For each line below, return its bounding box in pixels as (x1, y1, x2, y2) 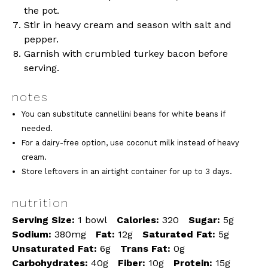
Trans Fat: (120, 242, 170, 254)
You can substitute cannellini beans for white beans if (22, 109, 225, 119)
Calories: (117, 214, 159, 226)
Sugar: (188, 214, 220, 226)
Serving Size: (12, 214, 75, 226)
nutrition (12, 195, 69, 210)
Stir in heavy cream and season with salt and (24, 19, 232, 31)
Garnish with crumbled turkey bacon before (24, 48, 228, 60)
